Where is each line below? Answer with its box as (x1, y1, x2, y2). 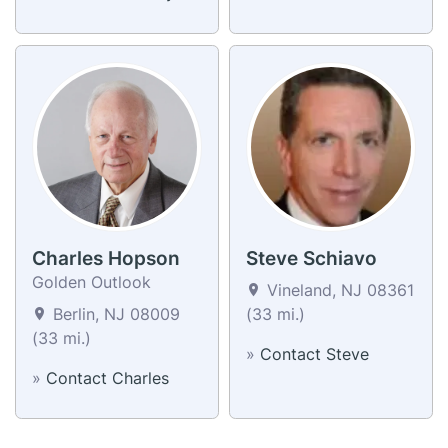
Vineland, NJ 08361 (262, 279, 414, 300)
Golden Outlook (32, 271, 151, 292)
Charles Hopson (32, 246, 180, 270)
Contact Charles (46, 367, 169, 388)
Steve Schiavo (246, 246, 377, 270)
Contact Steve (260, 343, 369, 364)
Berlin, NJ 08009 (48, 303, 180, 324)
